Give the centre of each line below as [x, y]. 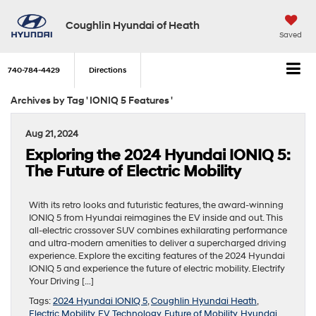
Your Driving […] [61, 281]
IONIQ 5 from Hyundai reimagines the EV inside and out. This [156, 218]
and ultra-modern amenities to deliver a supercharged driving [158, 243]
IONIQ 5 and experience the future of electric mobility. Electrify [157, 268]
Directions [108, 71]
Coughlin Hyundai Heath [204, 301]
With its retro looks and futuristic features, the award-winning [156, 205]
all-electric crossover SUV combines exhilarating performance [158, 230]
